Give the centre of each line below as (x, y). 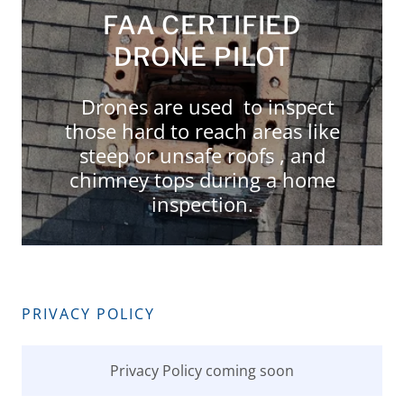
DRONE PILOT (202, 57)
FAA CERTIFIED (202, 25)
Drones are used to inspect (202, 106)
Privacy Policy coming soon (202, 371)
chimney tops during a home (202, 179)
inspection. (202, 204)
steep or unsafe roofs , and (202, 155)
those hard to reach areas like (202, 131)
